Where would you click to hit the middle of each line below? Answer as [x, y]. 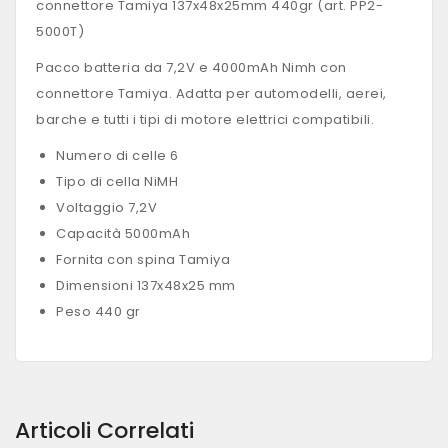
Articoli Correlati [104, 430]
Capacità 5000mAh [123, 233]
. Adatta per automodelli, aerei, [277, 93]
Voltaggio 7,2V [106, 207]
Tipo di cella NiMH [117, 181]
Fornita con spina [117, 259]
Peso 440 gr [98, 311]
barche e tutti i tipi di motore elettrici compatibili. [205, 119]
